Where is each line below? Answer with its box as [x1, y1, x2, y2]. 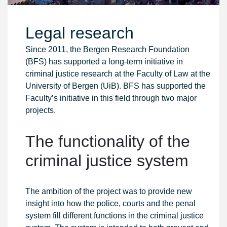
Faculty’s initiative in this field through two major [25, 94, 197, 102]
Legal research [25, 24, 134, 42]
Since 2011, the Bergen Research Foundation [25, 45, 190, 54]
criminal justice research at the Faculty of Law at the [25, 69, 210, 78]
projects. [25, 106, 56, 115]
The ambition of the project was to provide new [25, 187, 192, 196]
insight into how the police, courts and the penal [25, 199, 196, 208]
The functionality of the [25, 132, 190, 150]
